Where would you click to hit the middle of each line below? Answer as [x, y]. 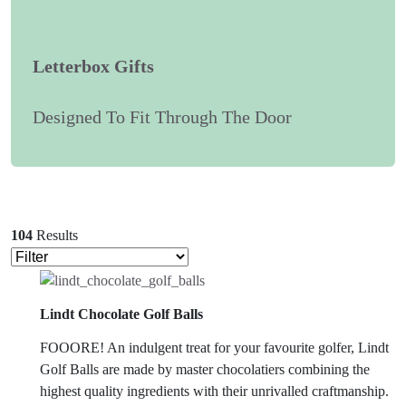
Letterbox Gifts [93, 66]
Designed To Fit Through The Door [162, 117]
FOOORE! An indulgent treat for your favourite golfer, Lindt [214, 348]
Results [57, 236]
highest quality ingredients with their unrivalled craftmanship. [214, 391]
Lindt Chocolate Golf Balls [121, 314]
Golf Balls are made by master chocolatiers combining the [205, 370]
